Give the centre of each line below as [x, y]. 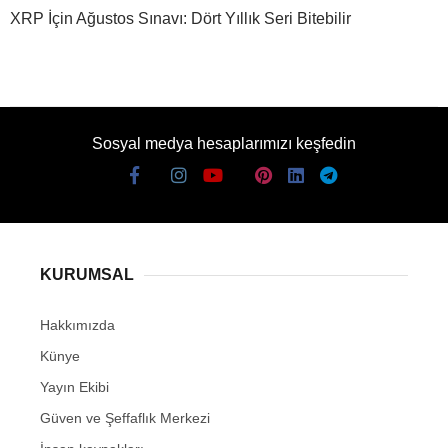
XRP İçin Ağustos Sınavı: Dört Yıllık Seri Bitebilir [180, 19]
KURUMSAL [87, 275]
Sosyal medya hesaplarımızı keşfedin [224, 144]
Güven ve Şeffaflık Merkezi [125, 418]
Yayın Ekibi [74, 387]
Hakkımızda [77, 325]
